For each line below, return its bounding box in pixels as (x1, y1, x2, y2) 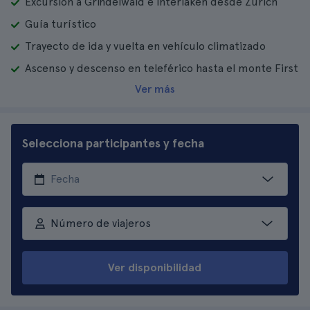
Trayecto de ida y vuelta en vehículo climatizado (25, 39, 266, 53)
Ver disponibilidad (108, 261, 202, 274)
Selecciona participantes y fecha (22, 136, 204, 150)
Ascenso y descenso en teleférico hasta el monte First (25, 62, 298, 75)
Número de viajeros (50, 217, 151, 230)
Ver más (135, 82, 175, 95)
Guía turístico (25, 17, 96, 30)
